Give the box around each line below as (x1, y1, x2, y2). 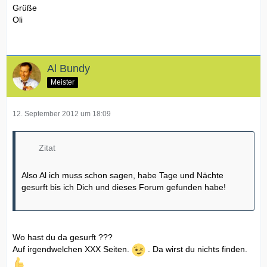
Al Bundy (47, 62, 90, 74)
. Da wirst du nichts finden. (145, 244, 247, 254)
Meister (51, 77, 74, 86)
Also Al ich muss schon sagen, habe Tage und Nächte (21, 170, 223, 180)
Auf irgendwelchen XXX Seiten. (13, 244, 132, 254)
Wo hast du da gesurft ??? (13, 232, 113, 242)
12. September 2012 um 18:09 (13, 109, 111, 118)
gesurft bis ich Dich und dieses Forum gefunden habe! (21, 182, 226, 192)
